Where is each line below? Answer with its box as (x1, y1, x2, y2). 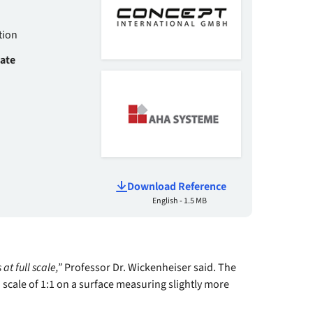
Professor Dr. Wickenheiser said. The (64, 260, 236, 275)
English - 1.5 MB (152, 194, 207, 207)
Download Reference (127, 178, 226, 194)
